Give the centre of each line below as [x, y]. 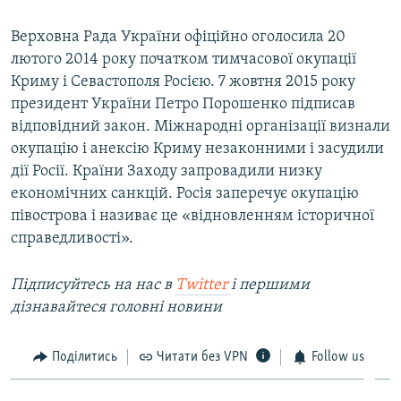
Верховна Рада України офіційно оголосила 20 [178, 37]
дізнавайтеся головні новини [116, 307]
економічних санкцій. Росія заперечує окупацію [185, 193]
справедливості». [72, 238]
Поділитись [84, 357]
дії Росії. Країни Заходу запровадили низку [166, 171]
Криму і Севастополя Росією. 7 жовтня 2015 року [183, 81]
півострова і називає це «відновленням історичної [192, 216]
